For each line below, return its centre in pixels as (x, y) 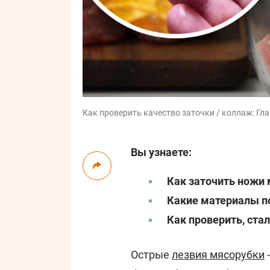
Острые (151, 255)
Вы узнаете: (161, 152)
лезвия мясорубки (218, 255)
